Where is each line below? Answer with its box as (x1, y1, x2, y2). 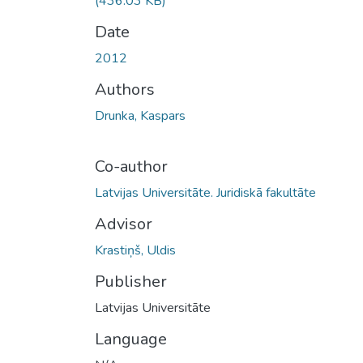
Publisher (95, 270, 167, 293)
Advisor (95, 212, 152, 235)
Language (95, 327, 167, 350)
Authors (95, 78, 155, 100)
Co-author (95, 155, 168, 177)
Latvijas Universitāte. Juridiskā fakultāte (95, 183, 316, 202)
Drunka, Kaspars (95, 106, 186, 125)
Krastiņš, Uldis (95, 241, 176, 259)
